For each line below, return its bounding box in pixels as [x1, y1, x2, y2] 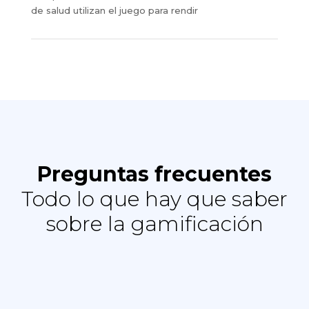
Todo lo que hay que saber [21, 186, 288, 212]
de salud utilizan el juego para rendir [30, 4, 198, 16]
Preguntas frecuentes [37, 161, 272, 187]
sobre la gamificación [46, 210, 263, 237]
